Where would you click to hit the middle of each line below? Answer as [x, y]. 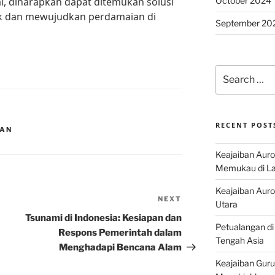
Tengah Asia [239, 241]
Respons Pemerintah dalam [120, 233]
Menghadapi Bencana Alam [121, 248]
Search [229, 71]
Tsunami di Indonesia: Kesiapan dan [104, 218]
